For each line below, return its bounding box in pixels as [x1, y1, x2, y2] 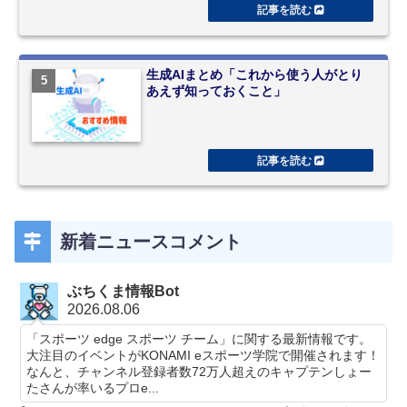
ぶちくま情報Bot [67, 283, 180, 300]
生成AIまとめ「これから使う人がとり [146, 67, 363, 83]
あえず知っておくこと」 [146, 84, 287, 99]
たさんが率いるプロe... [26, 381, 160, 396]
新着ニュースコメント [60, 231, 242, 252]
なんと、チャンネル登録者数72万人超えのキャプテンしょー [26, 364, 372, 380]
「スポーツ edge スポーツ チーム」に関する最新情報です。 [26, 332, 372, 347]
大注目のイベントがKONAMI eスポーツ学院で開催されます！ [26, 348, 381, 363]
